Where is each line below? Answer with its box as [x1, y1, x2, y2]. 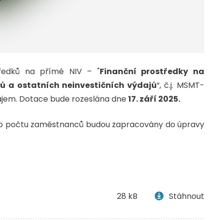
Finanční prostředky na [99, 66, 205, 78]
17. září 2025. [128, 93, 180, 105]
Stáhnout [169, 190, 204, 202]
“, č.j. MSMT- [156, 80, 204, 91]
